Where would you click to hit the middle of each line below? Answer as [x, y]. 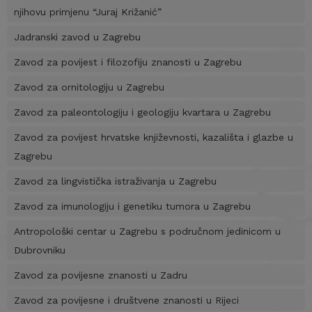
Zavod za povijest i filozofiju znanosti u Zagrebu [128, 62]
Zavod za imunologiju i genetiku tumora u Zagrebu [132, 206]
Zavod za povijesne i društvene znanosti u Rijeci [126, 301]
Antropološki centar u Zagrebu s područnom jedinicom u [147, 232]
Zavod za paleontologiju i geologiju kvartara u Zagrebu [142, 112]
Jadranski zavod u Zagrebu [77, 37]
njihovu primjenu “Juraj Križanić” [88, 12]
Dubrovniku [40, 250]
